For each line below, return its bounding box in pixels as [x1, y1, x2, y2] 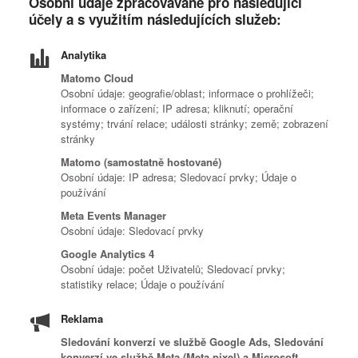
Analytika [61, 47, 106, 62]
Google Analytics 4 [61, 246, 154, 261]
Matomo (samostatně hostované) [61, 154, 221, 169]
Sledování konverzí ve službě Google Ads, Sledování [61, 334, 324, 349]
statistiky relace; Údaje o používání [61, 276, 225, 292]
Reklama [61, 311, 103, 326]
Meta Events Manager [61, 208, 166, 223]
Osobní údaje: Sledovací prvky [61, 223, 204, 238]
